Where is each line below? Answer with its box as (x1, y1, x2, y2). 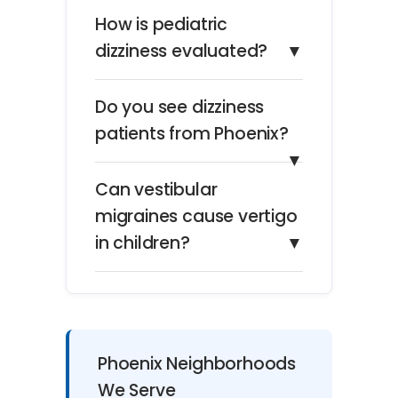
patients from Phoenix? (95, 122, 289, 147)
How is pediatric (95, 12, 227, 37)
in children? (95, 231, 190, 256)
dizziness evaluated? (95, 39, 268, 64)
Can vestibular (95, 178, 218, 203)
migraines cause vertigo (95, 204, 298, 229)
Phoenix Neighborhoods (98, 352, 296, 377)
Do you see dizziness (95, 95, 265, 120)
